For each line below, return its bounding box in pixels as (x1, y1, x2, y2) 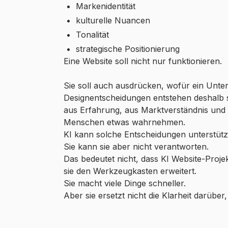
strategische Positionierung (75, 43, 180, 54)
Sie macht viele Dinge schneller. (63, 178, 186, 188)
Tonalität (75, 29, 109, 40)
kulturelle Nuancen (75, 15, 150, 25)
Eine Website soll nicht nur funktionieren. (63, 55, 222, 66)
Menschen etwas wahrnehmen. (63, 117, 185, 127)
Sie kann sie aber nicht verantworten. (63, 141, 209, 152)
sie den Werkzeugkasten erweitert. (63, 165, 196, 176)
